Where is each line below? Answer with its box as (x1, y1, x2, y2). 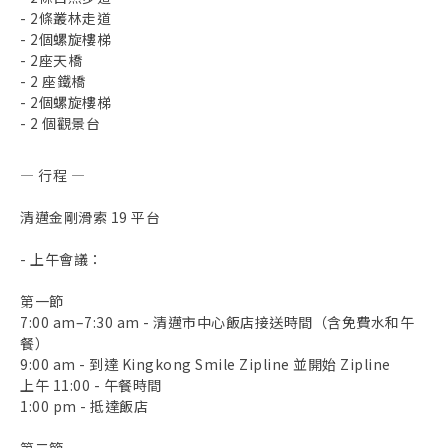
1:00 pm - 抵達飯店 (20, 396, 148, 417)
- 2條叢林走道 (20, 8, 111, 29)
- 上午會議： (20, 249, 103, 270)
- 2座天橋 (20, 50, 82, 71)
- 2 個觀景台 (20, 113, 100, 134)
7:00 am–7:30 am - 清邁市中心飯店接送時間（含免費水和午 (20, 312, 414, 333)
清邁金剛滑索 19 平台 (20, 207, 160, 228)
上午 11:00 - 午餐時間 (20, 375, 162, 396)
